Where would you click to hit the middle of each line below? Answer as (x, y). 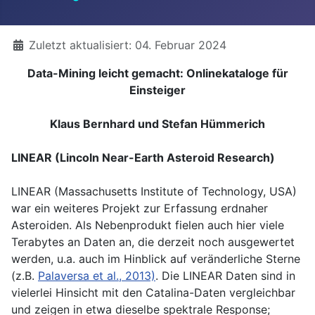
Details (30, 44)
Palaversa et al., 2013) (97, 275)
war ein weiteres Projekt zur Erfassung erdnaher (140, 208)
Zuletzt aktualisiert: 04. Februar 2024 (128, 45)
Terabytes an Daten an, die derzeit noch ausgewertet (153, 242)
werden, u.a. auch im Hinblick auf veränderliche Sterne (156, 258)
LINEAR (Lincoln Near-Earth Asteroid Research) (143, 157)
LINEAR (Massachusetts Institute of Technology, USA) (154, 191)
